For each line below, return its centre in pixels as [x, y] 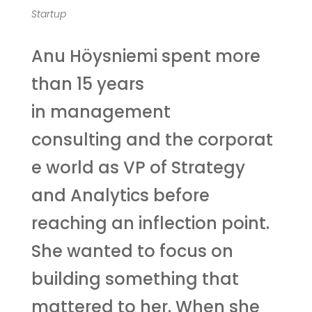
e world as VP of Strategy [138, 167]
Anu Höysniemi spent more [146, 56]
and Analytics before [120, 195]
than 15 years [87, 84]
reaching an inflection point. [150, 223]
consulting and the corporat [152, 139]
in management [101, 111]
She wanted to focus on [132, 251]
